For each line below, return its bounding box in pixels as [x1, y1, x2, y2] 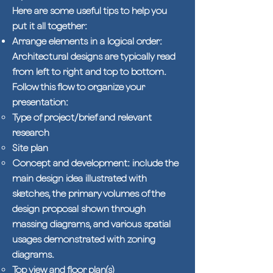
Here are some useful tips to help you [12, 5, 167, 16]
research [12, 127, 49, 138]
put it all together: [12, 20, 87, 32]
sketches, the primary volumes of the [12, 188, 165, 199]
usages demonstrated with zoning [12, 233, 155, 245]
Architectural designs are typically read [12, 51, 175, 62]
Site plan [12, 142, 48, 154]
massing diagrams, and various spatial [12, 218, 171, 230]
